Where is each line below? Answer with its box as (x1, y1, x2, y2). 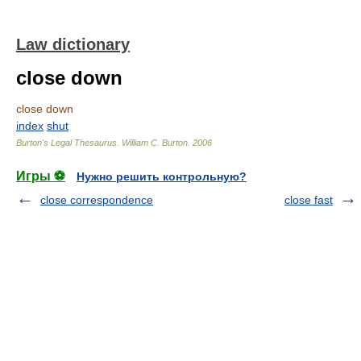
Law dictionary (16, 35, 130, 53)
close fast (284, 193, 333, 206)
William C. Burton (122, 138, 188, 147)
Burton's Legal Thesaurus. (16, 138, 122, 147)
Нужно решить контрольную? (77, 170, 247, 183)
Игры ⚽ (16, 169, 65, 183)
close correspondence (40, 193, 153, 206)
